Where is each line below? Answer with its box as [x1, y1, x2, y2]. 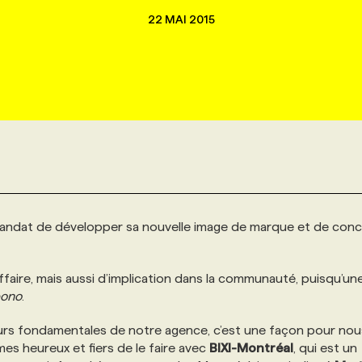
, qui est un [293, 341, 357, 355]
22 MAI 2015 [147, 13, 215, 26]
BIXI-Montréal [209, 341, 293, 355]
